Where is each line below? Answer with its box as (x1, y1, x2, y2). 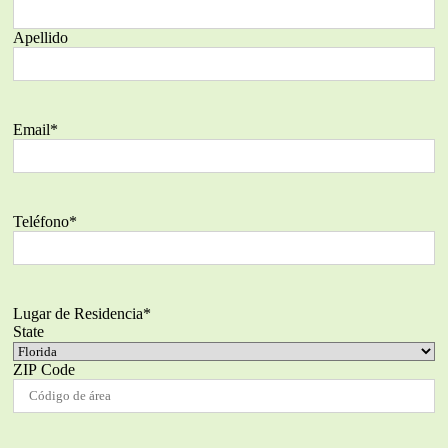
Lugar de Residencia (12, 305, 143, 323)
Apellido (12, 29, 68, 47)
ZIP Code (12, 361, 75, 379)
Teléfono (12, 213, 69, 231)
